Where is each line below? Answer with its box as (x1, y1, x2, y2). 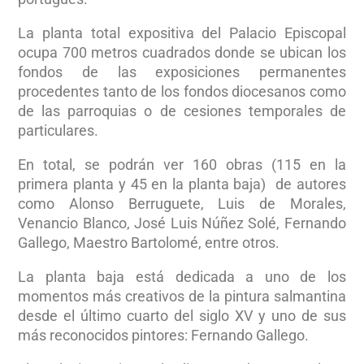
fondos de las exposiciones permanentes (18, 63, 346, 80)
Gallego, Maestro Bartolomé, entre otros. (18, 233, 280, 251)
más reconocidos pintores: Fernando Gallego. (18, 326, 310, 344)
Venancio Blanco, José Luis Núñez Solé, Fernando (18, 214, 346, 232)
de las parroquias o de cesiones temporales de (18, 102, 346, 119)
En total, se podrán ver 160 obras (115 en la (18, 155, 346, 173)
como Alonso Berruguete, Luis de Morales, (18, 194, 346, 212)
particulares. (18, 121, 99, 139)
